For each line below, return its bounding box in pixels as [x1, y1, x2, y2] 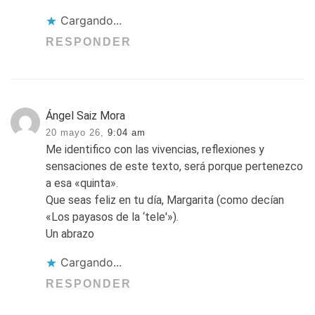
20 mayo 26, [46, 127, 105, 138]
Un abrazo [46, 226, 95, 240]
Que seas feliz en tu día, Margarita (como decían [46, 193, 285, 207]
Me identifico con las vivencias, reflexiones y [46, 142, 265, 156]
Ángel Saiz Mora [46, 108, 126, 122]
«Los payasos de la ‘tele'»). [46, 210, 179, 224]
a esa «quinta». [46, 176, 119, 190]
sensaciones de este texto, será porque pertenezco [46, 159, 304, 173]
